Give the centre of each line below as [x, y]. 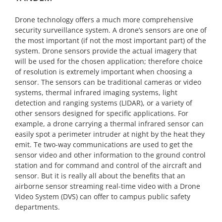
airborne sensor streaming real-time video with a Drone [108, 186]
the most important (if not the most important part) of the [111, 41]
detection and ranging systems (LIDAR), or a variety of [104, 103]
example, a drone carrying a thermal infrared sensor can [109, 124]
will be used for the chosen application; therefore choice [109, 61]
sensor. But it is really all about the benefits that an [100, 176]
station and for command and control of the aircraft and [108, 166]
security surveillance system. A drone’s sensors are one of [111, 30]
